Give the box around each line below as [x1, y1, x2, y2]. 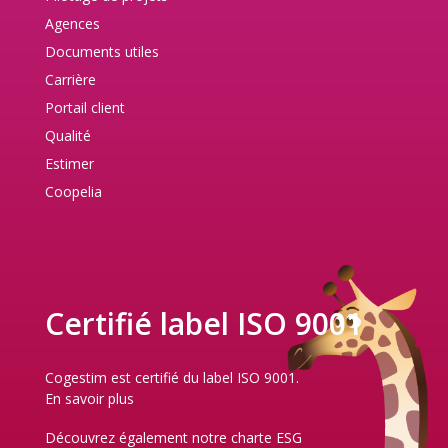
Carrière [45, 69, 96, 89]
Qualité [45, 125, 91, 145]
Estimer [45, 153, 94, 173]
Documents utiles [45, 41, 159, 61]
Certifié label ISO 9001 [45, 302, 363, 344]
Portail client [45, 97, 125, 117]
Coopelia [45, 181, 102, 201]
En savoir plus [45, 388, 134, 408]
